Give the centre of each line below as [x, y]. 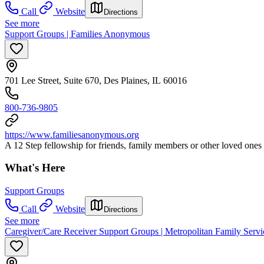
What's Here [35, 168]
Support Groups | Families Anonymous [77, 34]
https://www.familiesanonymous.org [72, 134]
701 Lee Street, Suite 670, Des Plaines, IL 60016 [96, 80]
